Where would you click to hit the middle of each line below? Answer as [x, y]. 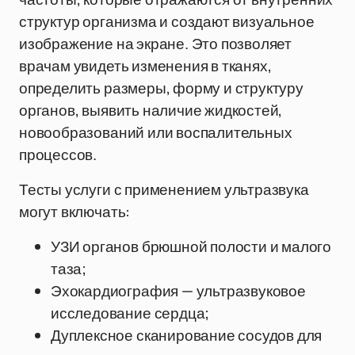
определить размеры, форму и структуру [161, 88]
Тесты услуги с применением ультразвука [164, 189]
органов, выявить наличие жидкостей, [151, 110]
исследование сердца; [130, 313]
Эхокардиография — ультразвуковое [178, 291]
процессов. [58, 155]
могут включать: [75, 212]
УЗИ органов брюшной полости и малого [191, 246]
